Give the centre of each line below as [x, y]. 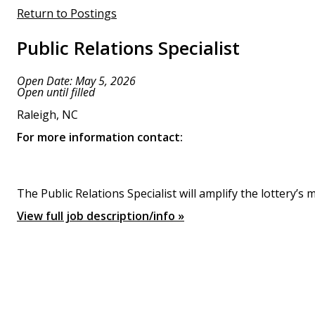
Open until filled [56, 92]
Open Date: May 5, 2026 [76, 81]
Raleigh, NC [47, 115]
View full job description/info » [101, 216]
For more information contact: [100, 137]
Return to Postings [67, 13]
